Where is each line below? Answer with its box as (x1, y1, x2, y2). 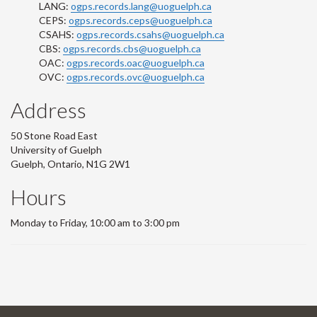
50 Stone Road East (11, 129, 98, 142)
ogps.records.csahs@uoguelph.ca (76, 28, 224, 40)
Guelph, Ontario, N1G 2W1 (11, 157, 130, 170)
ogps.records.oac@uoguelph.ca (67, 56, 204, 69)
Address (11, 96, 86, 122)
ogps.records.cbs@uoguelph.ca (63, 42, 201, 54)
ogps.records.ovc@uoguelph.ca (67, 70, 204, 83)
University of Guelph (11, 143, 102, 156)
